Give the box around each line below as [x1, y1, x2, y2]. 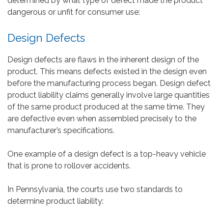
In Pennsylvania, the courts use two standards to [7, 184, 183, 194]
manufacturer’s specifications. [7, 125, 114, 135]
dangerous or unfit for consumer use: [7, 7, 140, 17]
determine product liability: [7, 196, 104, 206]
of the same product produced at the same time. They [7, 102, 205, 111]
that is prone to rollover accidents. [7, 161, 131, 170]
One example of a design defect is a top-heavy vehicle [7, 149, 206, 159]
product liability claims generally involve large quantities [7, 90, 210, 100]
